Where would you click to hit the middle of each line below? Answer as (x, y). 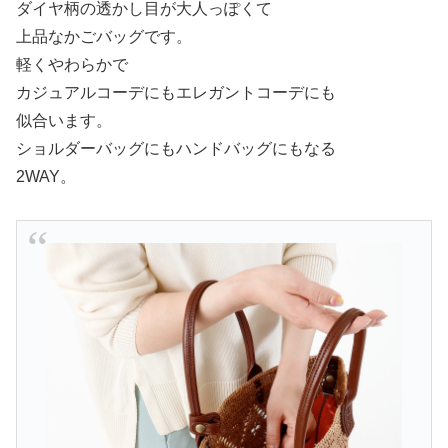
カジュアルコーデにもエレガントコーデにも (176, 92)
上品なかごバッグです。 (104, 36)
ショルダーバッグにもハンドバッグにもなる (176, 148)
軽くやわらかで (72, 64)
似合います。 (64, 120)
